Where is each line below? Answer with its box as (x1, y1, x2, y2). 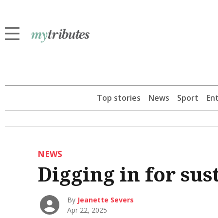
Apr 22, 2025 (67, 205, 108, 215)
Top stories (97, 92, 141, 104)
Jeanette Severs (77, 195, 134, 204)
